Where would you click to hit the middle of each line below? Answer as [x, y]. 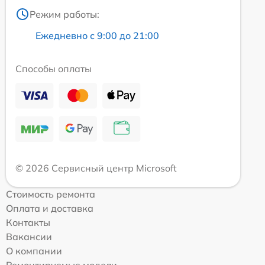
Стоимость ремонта [51, 194]
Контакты [28, 222]
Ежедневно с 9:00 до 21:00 [97, 35]
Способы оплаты [54, 68]
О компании [34, 251]
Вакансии [29, 236]
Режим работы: [64, 14]
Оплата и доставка [50, 208]
